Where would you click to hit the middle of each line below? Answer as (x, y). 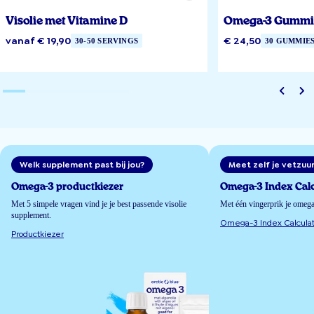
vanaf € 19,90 (38, 40)
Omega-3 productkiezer (67, 187)
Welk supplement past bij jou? (82, 164)
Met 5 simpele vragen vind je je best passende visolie (99, 204)
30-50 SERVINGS (107, 40)
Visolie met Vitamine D (67, 21)
